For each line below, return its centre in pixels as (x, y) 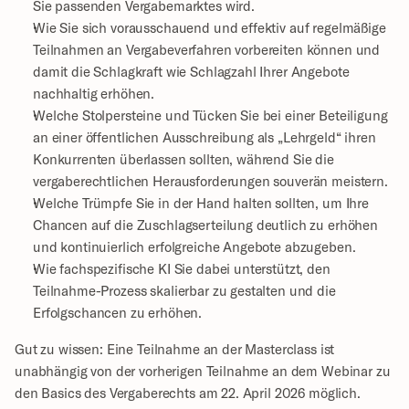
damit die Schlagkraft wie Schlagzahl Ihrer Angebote (191, 71)
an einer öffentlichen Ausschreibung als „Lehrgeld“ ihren (204, 137)
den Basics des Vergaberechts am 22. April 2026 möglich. (188, 393)
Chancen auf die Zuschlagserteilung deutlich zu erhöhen (205, 225)
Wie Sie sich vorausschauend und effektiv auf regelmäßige (210, 27)
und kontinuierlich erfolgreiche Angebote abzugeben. (194, 246)
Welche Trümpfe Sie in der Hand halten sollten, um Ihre (201, 203)
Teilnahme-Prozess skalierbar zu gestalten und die (184, 290)
